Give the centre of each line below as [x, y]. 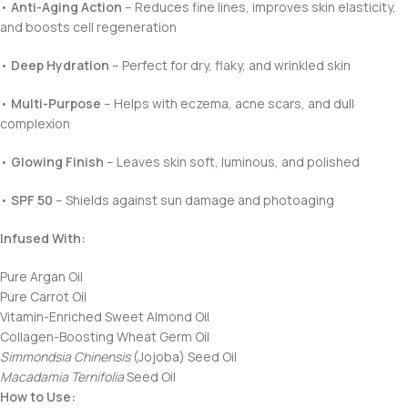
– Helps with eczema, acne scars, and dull [228, 103]
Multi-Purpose [56, 103]
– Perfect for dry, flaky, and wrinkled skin [230, 65]
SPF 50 [32, 200]
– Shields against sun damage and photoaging [194, 200]
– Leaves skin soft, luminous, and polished [232, 162]
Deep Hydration [60, 65]
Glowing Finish [57, 162]
